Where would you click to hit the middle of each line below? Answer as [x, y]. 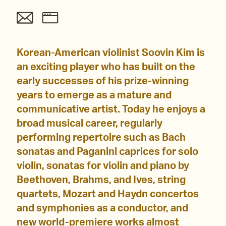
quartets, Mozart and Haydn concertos [108, 194]
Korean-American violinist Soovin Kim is [111, 53]
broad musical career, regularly [90, 124]
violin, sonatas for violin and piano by [103, 166]
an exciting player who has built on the [106, 67]
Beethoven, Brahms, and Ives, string [101, 180]
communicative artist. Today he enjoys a [111, 110]
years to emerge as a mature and [94, 96]
